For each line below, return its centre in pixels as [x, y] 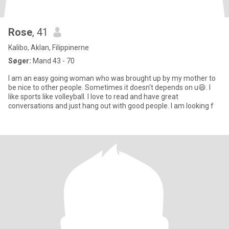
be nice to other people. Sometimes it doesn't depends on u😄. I [109, 87]
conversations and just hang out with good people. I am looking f [192, 106]
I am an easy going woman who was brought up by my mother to [112, 78]
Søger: [20, 61]
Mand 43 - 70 [53, 61]
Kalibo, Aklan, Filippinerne [49, 48]
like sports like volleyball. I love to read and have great [93, 97]
